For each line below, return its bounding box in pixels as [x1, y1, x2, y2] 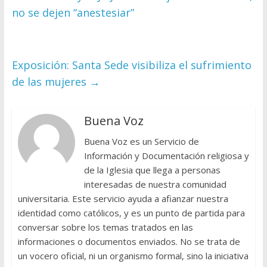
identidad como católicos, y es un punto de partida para [17, 207, 245, 219]
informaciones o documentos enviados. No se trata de [17, 235, 240, 248]
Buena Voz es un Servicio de [83, 135, 199, 148]
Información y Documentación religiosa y [83, 150, 249, 162]
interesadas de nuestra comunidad [83, 178, 226, 191]
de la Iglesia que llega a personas [83, 164, 221, 176]
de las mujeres [11, 74, 89, 89]
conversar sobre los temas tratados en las [17, 221, 193, 234]
